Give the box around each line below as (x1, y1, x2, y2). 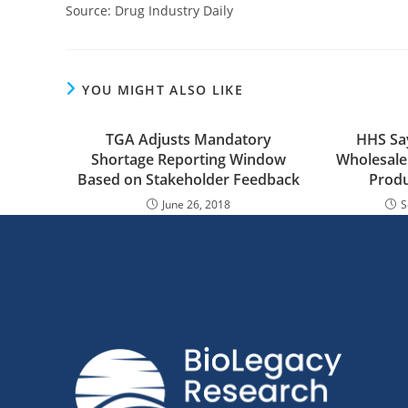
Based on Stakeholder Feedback (76, 169, 300, 189)
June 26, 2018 (161, 197, 230, 212)
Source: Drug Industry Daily (66, 2, 233, 19)
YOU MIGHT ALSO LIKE (82, 81, 244, 98)
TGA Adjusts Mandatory (105, 129, 271, 149)
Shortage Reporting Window (90, 149, 286, 169)
